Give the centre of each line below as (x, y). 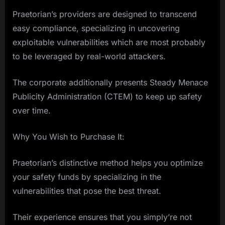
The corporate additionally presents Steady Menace (110, 83)
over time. (32, 111)
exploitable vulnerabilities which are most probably (109, 42)
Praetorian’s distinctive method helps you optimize (108, 163)
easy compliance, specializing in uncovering (96, 28)
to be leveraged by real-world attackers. (89, 57)
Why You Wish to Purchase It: (69, 137)
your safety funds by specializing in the (87, 177)
